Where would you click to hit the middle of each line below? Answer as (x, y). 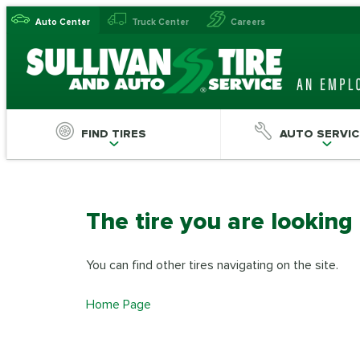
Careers (248, 22)
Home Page (119, 304)
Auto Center (63, 22)
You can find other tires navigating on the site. (212, 265)
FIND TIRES (113, 134)
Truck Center (160, 22)
